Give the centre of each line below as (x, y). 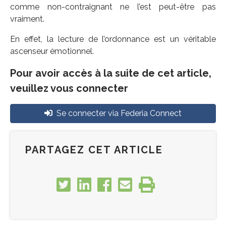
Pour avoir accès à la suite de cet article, (111, 73)
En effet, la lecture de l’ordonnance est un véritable (113, 39)
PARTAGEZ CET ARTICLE (94, 150)
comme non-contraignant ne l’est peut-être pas (113, 7)
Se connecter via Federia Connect (119, 113)
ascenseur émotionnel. (52, 51)
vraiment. (27, 19)
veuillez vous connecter (69, 88)
